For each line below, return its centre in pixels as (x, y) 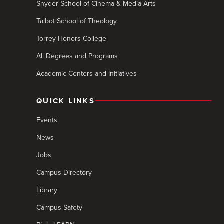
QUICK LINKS (66, 101)
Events (47, 120)
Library (47, 190)
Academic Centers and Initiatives (87, 73)
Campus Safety (59, 207)
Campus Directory (64, 172)
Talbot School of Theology (77, 21)
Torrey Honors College (71, 38)
